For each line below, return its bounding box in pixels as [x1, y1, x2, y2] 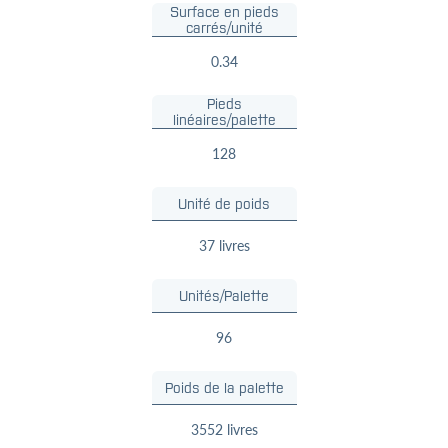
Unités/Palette [179, 287, 269, 304]
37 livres [198, 234, 250, 255]
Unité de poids [178, 195, 270, 212]
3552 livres [190, 418, 258, 439]
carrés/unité [185, 19, 263, 36]
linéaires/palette [172, 111, 276, 128]
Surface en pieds [169, 3, 279, 20]
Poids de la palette [164, 379, 284, 396]
